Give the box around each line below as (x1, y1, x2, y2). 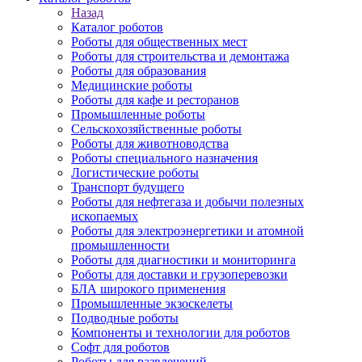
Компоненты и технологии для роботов (71, 326, 290, 339)
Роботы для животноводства (71, 137, 229, 150)
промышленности (71, 238, 170, 252)
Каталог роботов (71, 20, 163, 34)
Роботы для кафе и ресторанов (71, 93, 239, 107)
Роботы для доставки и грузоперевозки (71, 267, 288, 281)
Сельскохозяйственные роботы (71, 122, 242, 136)
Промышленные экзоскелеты (71, 297, 233, 310)
